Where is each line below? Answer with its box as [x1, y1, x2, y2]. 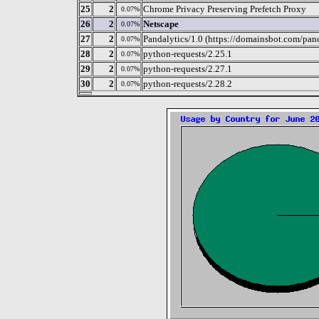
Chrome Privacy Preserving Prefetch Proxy [143, 3, 306, 14]
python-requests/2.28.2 [143, 78, 232, 89]
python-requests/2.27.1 [143, 63, 232, 74]
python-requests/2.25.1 [143, 48, 232, 59]
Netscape [143, 18, 179, 29]
